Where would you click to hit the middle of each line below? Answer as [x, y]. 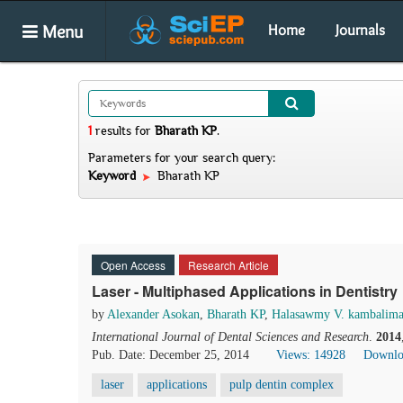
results [113, 130]
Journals [360, 30]
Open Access [133, 265]
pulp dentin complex [282, 385]
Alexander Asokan [153, 314]
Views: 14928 [311, 355]
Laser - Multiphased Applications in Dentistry [245, 291]
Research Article [228, 265]
